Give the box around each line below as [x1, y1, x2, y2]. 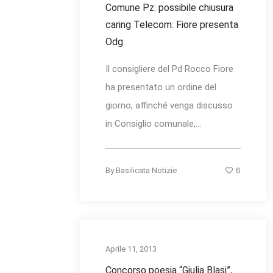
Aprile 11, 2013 [105, 244, 157, 254]
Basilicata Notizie [116, 166, 177, 175]
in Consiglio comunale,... [105, 118, 201, 130]
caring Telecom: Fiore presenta [105, 19, 238, 31]
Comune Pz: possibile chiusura [105, 2, 233, 14]
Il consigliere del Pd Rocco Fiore [105, 63, 233, 75]
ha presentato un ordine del [105, 82, 216, 93]
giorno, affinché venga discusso [105, 100, 233, 112]
